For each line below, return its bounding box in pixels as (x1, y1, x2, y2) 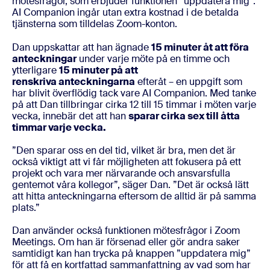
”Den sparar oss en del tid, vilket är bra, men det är (12, 144, 236, 157)
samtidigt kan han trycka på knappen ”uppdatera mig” (12, 247, 251, 260)
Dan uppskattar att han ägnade (12, 41, 151, 54)
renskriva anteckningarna (12, 75, 135, 88)
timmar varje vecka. (12, 121, 106, 134)
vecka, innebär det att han (12, 110, 128, 122)
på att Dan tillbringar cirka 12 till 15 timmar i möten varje (12, 98, 256, 111)
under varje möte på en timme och (77, 52, 230, 65)
